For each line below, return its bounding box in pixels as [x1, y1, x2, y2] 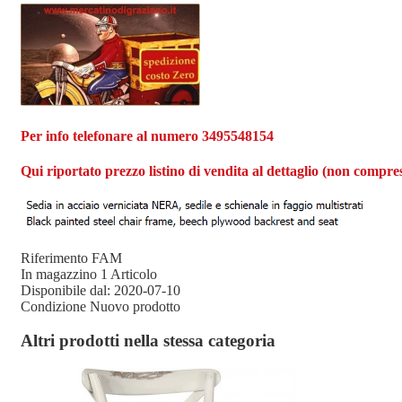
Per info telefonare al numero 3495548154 [21, 128, 274, 144]
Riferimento [21, 249, 92, 266]
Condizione [21, 298, 90, 314]
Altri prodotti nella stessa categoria [21, 331, 275, 351]
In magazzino [21, 266, 97, 282]
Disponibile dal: [21, 282, 114, 298]
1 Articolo [100, 266, 157, 282]
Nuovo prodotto [90, 298, 180, 314]
